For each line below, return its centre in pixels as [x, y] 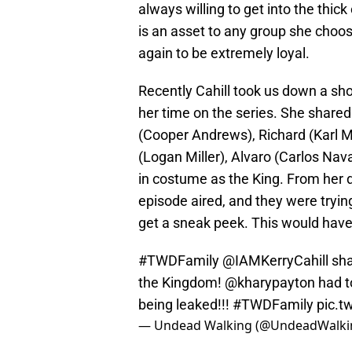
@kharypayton [270, 283]
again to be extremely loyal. [224, 53]
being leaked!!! [185, 305]
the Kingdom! [181, 283]
